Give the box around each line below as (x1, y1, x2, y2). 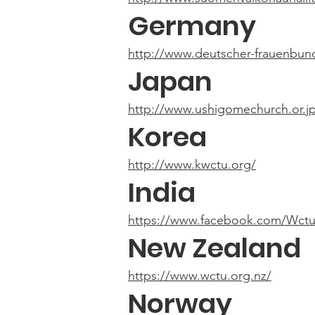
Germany (128, 7, 256, 44)
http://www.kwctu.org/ (128, 157, 256, 172)
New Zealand (128, 229, 301, 266)
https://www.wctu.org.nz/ (128, 268, 271, 283)
